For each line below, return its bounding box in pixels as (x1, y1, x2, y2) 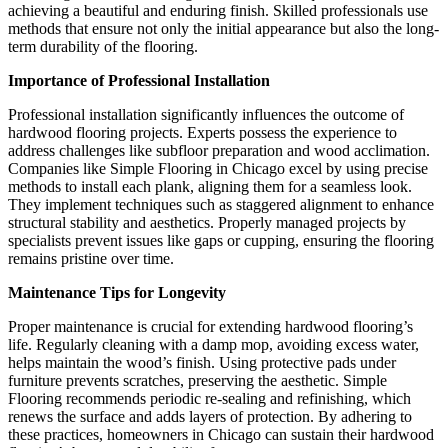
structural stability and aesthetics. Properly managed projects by (8, 213, 406, 231)
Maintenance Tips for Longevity (8, 283, 226, 301)
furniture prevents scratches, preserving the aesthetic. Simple (8, 371, 387, 389)
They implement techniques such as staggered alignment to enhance (8, 195, 434, 213)
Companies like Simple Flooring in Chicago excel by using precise (8, 159, 428, 177)
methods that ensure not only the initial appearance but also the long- (8, 19, 439, 37)
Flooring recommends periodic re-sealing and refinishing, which (8, 389, 411, 407)
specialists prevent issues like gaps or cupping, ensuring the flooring (8, 231, 434, 249)
